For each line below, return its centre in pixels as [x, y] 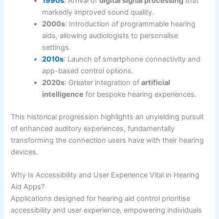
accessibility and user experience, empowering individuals [107, 210]
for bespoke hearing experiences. [140, 95]
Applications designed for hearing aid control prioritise [101, 199]
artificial [156, 83]
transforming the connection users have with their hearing [108, 141]
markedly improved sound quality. [98, 12]
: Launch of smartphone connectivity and [132, 59]
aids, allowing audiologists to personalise [110, 36]
